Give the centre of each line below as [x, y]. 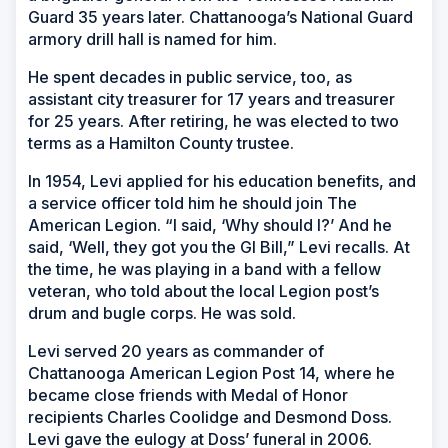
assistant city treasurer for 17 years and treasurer [211, 99]
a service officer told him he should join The [192, 203]
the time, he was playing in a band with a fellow [204, 269]
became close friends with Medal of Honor [188, 395]
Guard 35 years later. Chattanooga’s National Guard [220, 17]
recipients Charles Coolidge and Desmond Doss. [210, 417]
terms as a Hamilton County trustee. [161, 143]
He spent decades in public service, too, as [190, 77]
